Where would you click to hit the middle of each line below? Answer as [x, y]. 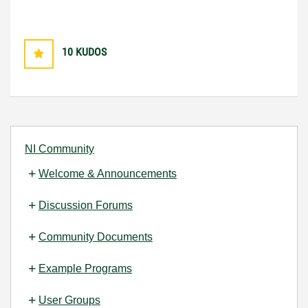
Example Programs [85, 269]
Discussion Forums [86, 206]
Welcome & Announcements [108, 174]
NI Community [59, 149]
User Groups [69, 300]
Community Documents [96, 237]
